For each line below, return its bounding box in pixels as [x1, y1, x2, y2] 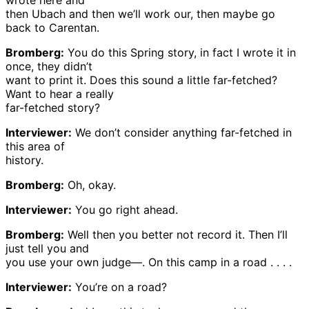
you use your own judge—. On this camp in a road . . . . [6, 255, 292, 270]
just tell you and [6, 241, 89, 256]
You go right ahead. [72, 203, 178, 217]
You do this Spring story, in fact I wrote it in [64, 46, 296, 60]
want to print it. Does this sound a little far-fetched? [6, 73, 277, 88]
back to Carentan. [6, 21, 99, 35]
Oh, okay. [64, 178, 116, 192]
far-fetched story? [6, 101, 100, 115]
